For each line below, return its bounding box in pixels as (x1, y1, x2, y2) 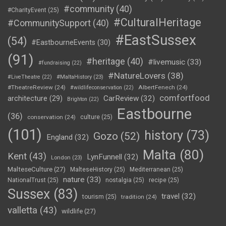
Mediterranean (130, 166, 171, 173)
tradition (121, 193, 144, 200)
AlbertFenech (138, 84, 175, 91)
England (46, 133, 73, 142)
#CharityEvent (8, 7, 46, 14)
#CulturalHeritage (114, 16, 201, 29)
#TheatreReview (8, 84, 53, 91)
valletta (8, 205, 37, 216)
